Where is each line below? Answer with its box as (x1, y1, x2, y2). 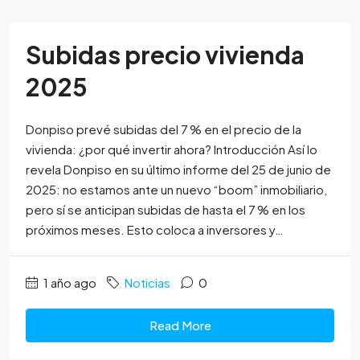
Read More (149, 317, 211, 333)
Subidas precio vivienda (26, 39, 305, 71)
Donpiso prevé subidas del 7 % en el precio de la (26, 121, 301, 137)
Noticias (125, 275, 170, 291)
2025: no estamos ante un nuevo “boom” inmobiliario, (26, 182, 327, 198)
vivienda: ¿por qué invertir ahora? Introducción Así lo (26, 141, 317, 157)
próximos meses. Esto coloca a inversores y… (26, 222, 284, 238)
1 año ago (41, 275, 96, 291)
